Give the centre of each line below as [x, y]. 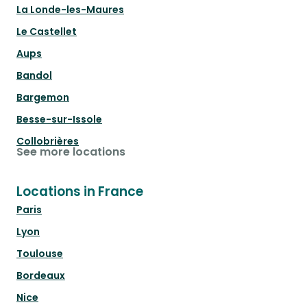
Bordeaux [41, 276]
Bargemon [43, 98]
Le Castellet [47, 32]
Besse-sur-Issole [59, 120]
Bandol [34, 76]
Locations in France [80, 192]
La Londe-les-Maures [70, 10]
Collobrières [48, 142]
